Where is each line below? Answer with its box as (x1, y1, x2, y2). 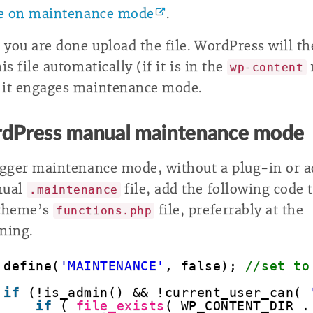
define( (3, 259, 60, 274)
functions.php (56, 203, 152, 217)
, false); (164, 259, 245, 274)
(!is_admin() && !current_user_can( (27, 286, 310, 300)
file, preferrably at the (154, 202, 304, 218)
